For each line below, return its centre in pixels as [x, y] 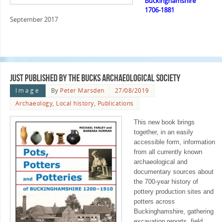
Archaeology [34, 103]
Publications [115, 103]
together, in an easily [163, 133]
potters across [154, 202]
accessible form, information [174, 142]
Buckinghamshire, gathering [173, 212]
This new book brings [164, 123]
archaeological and [160, 162]
